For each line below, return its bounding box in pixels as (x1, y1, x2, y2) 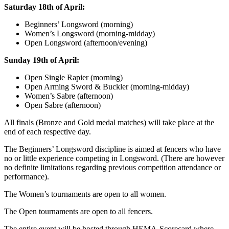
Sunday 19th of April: (4, 56, 79, 65)
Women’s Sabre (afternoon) (25, 91, 113, 101)
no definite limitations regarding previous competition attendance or (4, 163, 221, 172)
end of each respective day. (4, 127, 91, 136)
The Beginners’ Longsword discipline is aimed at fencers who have (4, 145, 221, 154)
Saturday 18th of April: (4, 3, 85, 12)
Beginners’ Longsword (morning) (25, 20, 133, 29)
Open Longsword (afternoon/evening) (25, 38, 147, 48)
